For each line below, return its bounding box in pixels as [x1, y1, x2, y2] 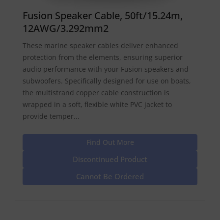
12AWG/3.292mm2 [23, 22, 109, 35]
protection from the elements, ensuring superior [23, 53, 183, 62]
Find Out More [86, 137, 134, 147]
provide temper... [23, 111, 80, 121]
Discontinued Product [73, 154, 147, 165]
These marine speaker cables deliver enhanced [23, 41, 178, 51]
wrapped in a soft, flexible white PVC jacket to [23, 100, 172, 110]
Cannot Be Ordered [76, 171, 144, 182]
